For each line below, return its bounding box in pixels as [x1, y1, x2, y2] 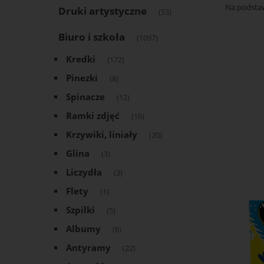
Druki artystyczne [58, 4, 147, 18]
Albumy [66, 223, 101, 236]
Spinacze [66, 91, 105, 104]
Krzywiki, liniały [66, 128, 137, 141]
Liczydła [66, 166, 102, 179]
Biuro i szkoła [58, 30, 125, 44]
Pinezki [66, 72, 98, 85]
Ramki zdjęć [66, 110, 120, 123]
